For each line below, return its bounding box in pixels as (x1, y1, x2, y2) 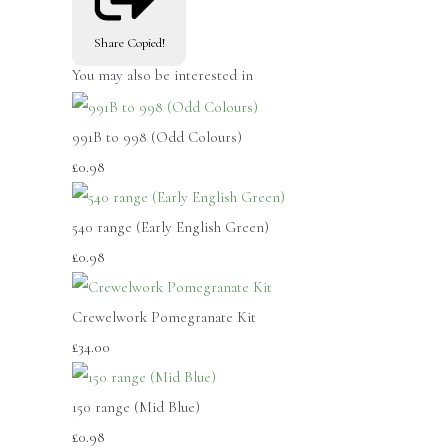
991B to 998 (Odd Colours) (72, 127, 242, 146)
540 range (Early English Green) (72, 217, 269, 236)
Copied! (126, 35, 165, 51)
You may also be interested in (72, 66, 253, 84)
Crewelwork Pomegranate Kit (72, 307, 256, 326)
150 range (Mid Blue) (72, 397, 200, 416)
